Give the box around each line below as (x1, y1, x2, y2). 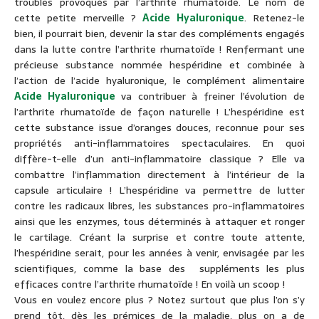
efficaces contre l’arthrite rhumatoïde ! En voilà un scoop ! (14, 276, 285, 293)
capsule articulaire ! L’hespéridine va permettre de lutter (14, 182, 305, 199)
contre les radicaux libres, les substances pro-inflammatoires (14, 198, 305, 214)
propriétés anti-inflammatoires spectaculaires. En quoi (14, 135, 305, 152)
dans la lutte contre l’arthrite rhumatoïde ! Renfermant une (14, 41, 305, 58)
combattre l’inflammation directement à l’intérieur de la (14, 167, 305, 183)
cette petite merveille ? (14, 10, 143, 26)
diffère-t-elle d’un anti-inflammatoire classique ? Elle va (14, 151, 305, 167)
